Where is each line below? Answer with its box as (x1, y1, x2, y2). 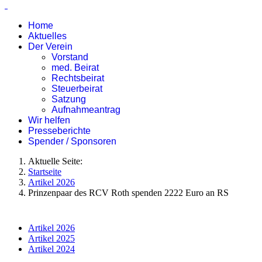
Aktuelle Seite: (28, 156, 87, 166)
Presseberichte (28, 126, 91, 136)
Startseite (28, 167, 61, 177)
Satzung (51, 94, 86, 104)
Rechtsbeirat (51, 73, 104, 83)
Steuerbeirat (51, 84, 102, 94)
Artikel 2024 (28, 244, 75, 254)
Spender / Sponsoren (28, 136, 116, 146)
